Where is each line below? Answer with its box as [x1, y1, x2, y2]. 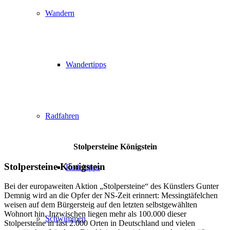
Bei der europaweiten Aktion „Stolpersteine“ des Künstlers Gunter [4, 182, 219, 191]
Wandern [45, 9, 74, 17]
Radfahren [45, 111, 79, 120]
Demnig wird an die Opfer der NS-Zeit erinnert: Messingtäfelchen [4, 191, 218, 200]
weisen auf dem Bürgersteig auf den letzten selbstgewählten [4, 200, 197, 209]
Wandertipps [66, 60, 106, 69]
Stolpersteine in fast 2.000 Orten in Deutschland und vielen [4, 219, 195, 228]
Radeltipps [66, 163, 100, 171]
